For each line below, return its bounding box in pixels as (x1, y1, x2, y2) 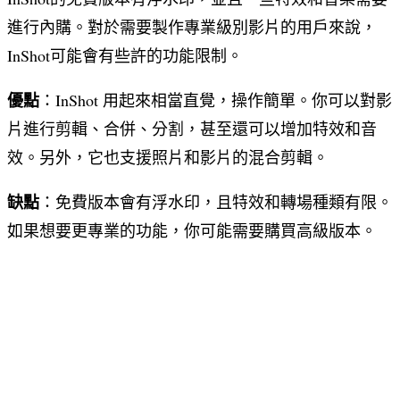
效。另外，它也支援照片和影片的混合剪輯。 (7, 146, 329, 168)
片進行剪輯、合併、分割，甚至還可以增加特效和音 (7, 117, 377, 139)
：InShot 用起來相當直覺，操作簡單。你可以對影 (39, 88, 392, 111)
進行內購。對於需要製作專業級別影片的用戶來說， (7, 15, 377, 37)
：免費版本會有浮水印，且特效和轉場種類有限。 (39, 190, 393, 212)
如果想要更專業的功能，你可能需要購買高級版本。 (7, 219, 377, 241)
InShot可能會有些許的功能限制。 (7, 44, 243, 66)
